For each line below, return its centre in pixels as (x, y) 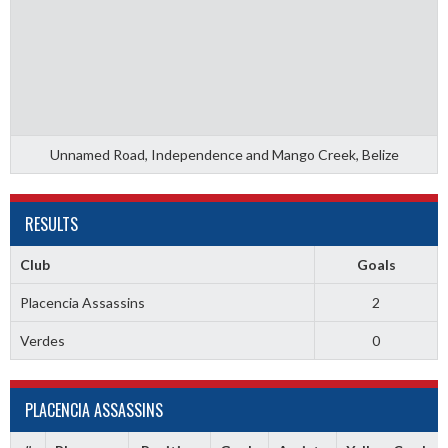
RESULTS (51, 224)
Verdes (42, 340)
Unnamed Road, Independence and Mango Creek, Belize (224, 154)
